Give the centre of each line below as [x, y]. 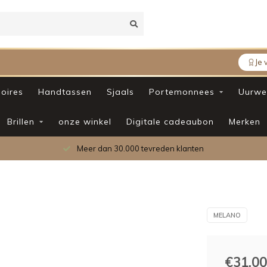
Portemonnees [182, 92]
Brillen [21, 122]
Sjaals [120, 92]
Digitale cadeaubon [170, 122]
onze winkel [85, 122]
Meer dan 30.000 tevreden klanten [139, 148]
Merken [244, 122]
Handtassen [65, 92]
